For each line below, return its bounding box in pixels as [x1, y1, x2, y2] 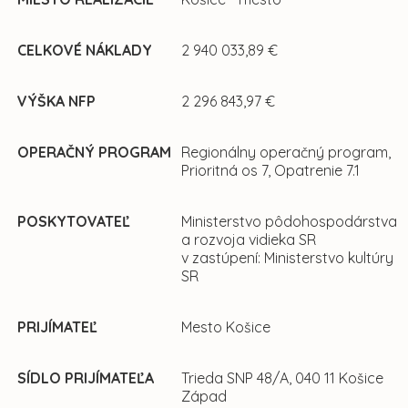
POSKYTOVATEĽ [17, 212, 130, 231]
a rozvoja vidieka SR [181, 230, 316, 250]
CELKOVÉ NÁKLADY [17, 41, 152, 60]
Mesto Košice [181, 318, 270, 337]
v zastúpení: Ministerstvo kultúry [181, 249, 393, 268]
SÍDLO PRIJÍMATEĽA [17, 369, 154, 388]
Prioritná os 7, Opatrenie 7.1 [181, 161, 360, 180]
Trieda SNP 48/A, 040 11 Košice [181, 369, 383, 388]
